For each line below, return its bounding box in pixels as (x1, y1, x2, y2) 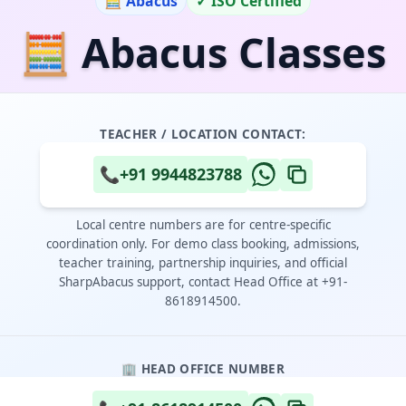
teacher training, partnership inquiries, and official (59, 254, 347, 271)
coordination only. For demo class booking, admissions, (46, 235, 360, 252)
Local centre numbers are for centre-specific (75, 216, 331, 233)
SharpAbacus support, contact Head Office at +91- (59, 273, 347, 290)
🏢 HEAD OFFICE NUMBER (121, 360, 285, 377)
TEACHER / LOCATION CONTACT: (100, 125, 306, 142)
